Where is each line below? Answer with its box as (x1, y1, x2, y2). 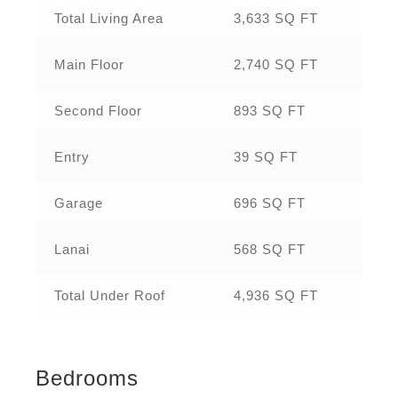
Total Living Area (54, 11, 164, 27)
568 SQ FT (234, 242, 306, 258)
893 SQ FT (234, 103, 306, 119)
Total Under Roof (54, 288, 166, 304)
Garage (54, 195, 104, 211)
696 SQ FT (234, 195, 306, 211)
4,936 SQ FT (234, 288, 319, 304)
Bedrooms (36, 365, 139, 390)
